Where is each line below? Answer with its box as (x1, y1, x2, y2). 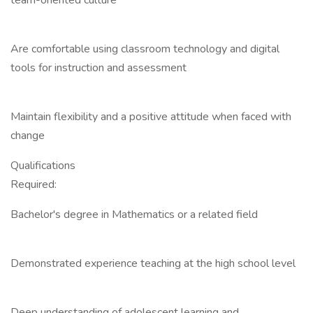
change (10, 128, 45, 143)
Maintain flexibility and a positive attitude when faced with (10, 109, 291, 124)
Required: (10, 177, 57, 192)
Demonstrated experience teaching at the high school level (10, 256, 296, 271)
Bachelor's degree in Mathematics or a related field (10, 207, 258, 222)
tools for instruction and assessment (10, 60, 187, 75)
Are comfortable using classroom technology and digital (10, 41, 279, 57)
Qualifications (10, 158, 75, 173)
